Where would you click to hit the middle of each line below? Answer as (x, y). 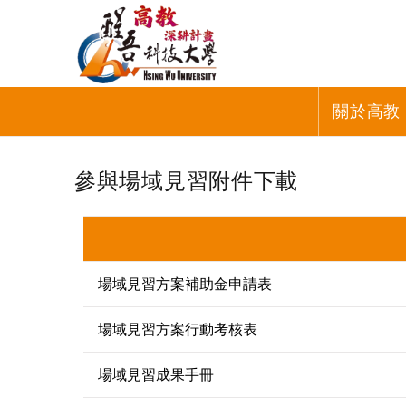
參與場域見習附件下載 (187, 181)
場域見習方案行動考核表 (178, 329)
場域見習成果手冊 (156, 375)
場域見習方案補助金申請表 (185, 284)
